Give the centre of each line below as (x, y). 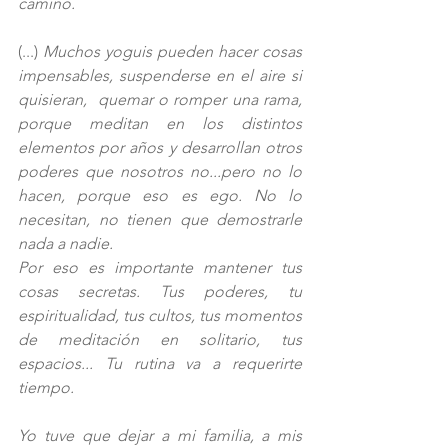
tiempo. (46, 387)
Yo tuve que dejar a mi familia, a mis (160, 435)
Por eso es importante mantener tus (160, 267)
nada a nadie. (67, 243)
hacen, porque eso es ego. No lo (160, 195)
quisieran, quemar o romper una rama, (160, 99)
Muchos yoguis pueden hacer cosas (172, 51)
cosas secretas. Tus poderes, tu (160, 291)
